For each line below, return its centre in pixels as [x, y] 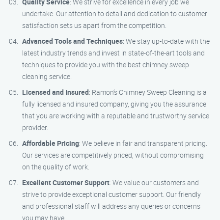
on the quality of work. [56, 167]
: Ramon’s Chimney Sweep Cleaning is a [148, 92]
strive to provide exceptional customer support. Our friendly [111, 194]
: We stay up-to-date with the [166, 41]
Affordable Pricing [51, 143]
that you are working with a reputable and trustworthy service [116, 116]
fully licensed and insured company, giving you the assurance [114, 104]
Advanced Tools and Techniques [72, 41]
